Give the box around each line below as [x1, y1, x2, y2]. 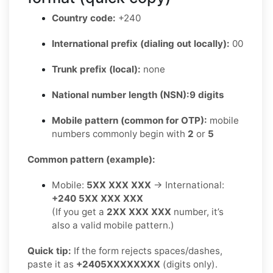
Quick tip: [27, 244, 71, 257]
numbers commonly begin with [52, 127, 188, 140]
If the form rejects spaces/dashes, [71, 244, 222, 257]
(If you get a [52, 205, 107, 218]
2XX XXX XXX [107, 205, 171, 218]
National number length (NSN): [52, 88, 190, 101]
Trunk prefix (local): [52, 63, 141, 75]
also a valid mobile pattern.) [52, 219, 174, 231]
